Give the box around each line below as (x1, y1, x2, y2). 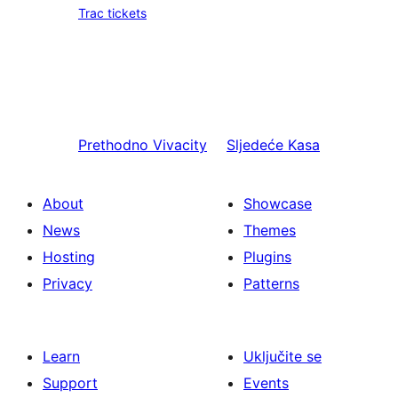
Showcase (243, 195, 312, 212)
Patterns (243, 275, 299, 292)
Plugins (243, 248, 291, 266)
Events (243, 374, 289, 392)
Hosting (43, 248, 95, 266)
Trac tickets (78, 5, 147, 20)
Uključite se (243, 347, 322, 365)
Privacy (43, 275, 92, 292)
